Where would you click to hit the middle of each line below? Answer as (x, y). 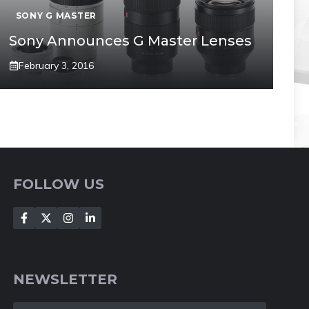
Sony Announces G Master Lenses (130, 40)
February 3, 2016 (56, 65)
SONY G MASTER (56, 15)
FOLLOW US (59, 184)
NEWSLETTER (66, 279)
